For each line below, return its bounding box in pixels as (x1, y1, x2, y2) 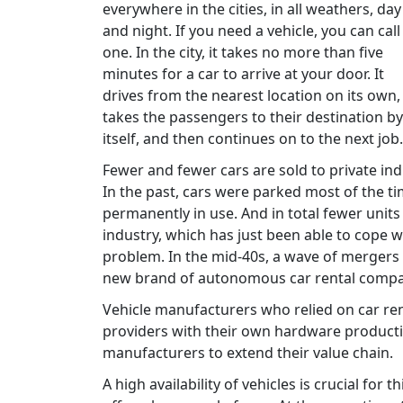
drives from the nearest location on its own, (103, 85, 400, 105)
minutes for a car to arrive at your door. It (103, 63, 384, 84)
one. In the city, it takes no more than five (103, 41, 383, 62)
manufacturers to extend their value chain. (103, 343, 393, 363)
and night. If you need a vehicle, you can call (103, 20, 400, 40)
